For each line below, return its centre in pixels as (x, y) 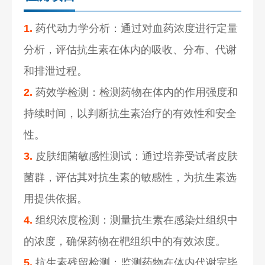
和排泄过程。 (56, 71)
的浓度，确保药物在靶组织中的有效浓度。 (125, 241)
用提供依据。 (56, 198)
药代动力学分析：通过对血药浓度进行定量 (135, 28)
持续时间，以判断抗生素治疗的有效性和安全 (130, 113)
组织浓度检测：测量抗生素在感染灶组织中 (135, 220)
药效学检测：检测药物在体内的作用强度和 (135, 92)
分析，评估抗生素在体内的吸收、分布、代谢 (130, 49)
